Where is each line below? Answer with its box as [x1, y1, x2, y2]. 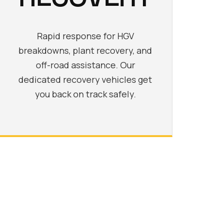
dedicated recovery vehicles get [18, 73, 152, 85]
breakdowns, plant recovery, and [18, 44, 152, 56]
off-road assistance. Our [35, 59, 135, 71]
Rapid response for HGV [36, 30, 134, 42]
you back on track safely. [34, 88, 136, 100]
